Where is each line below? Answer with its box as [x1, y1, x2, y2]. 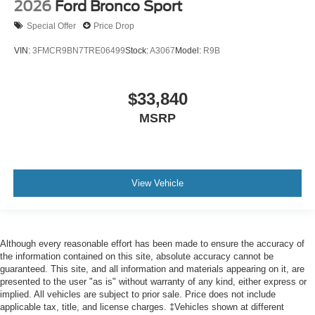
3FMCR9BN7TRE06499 [32, 45, 125, 56]
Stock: [125, 45, 150, 56]
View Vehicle [131, 177, 184, 188]
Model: [175, 45, 203, 56]
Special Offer [27, 20, 76, 31]
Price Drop [94, 20, 134, 31]
